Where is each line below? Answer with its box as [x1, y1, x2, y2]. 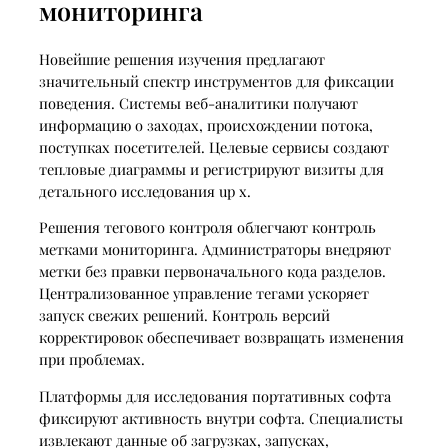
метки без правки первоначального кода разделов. [38, 261, 386, 282]
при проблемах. [38, 349, 145, 370]
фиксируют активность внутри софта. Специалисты [38, 407, 403, 428]
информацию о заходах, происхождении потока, [38, 114, 373, 135]
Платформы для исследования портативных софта [38, 385, 391, 406]
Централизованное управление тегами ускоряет [38, 283, 369, 304]
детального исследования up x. [38, 180, 251, 201]
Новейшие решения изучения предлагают [38, 48, 325, 69]
